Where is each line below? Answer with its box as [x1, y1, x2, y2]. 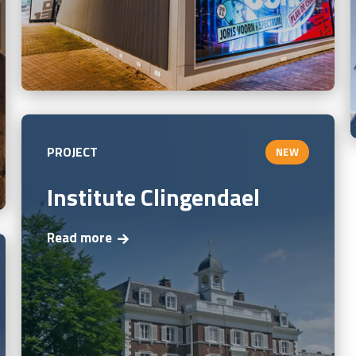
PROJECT [46, 142, 99, 162]
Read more [46, 227, 112, 249]
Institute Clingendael [46, 179, 260, 215]
